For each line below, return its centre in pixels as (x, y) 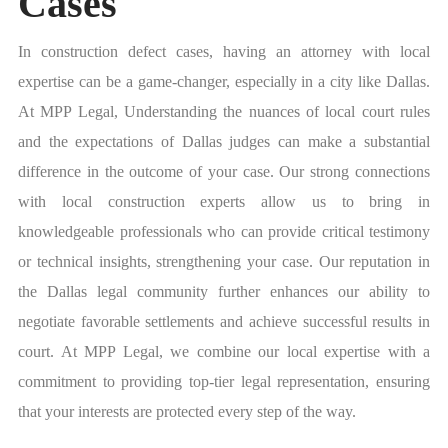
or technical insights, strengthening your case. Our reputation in (224, 262)
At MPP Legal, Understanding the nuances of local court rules (224, 112)
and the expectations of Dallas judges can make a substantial (224, 142)
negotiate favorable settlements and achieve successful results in (224, 322)
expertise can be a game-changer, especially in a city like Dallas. (224, 82)
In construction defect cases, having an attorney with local (224, 52)
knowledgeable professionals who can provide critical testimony (224, 232)
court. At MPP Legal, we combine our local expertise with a (224, 352)
